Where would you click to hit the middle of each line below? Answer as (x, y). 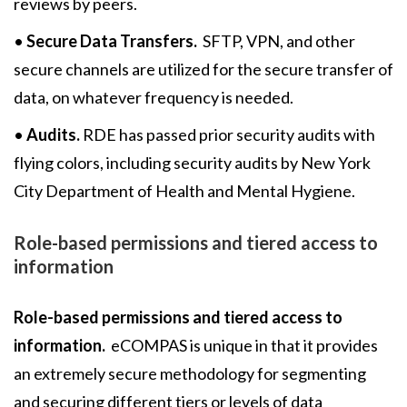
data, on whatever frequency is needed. (156, 97)
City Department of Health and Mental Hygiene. (189, 191)
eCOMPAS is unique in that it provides (244, 345)
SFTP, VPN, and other (276, 41)
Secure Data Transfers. (112, 41)
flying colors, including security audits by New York (192, 163)
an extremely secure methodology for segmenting (190, 373)
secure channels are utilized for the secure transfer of (203, 69)
